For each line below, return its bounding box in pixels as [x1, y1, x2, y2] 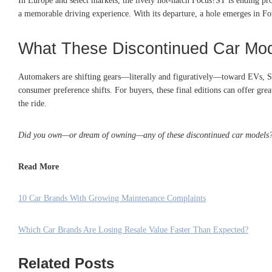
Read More [18, 161, 59, 171]
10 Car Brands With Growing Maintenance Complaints [18, 193, 206, 203]
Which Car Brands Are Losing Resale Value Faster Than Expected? [18, 225, 248, 234]
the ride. [18, 98, 47, 108]
